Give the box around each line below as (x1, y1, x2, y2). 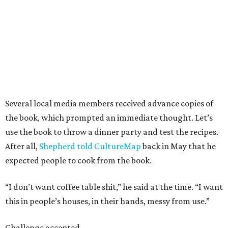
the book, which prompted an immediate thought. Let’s (5, 112, 213, 123)
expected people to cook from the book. (5, 155, 152, 166)
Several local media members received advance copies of (5, 98, 213, 109)
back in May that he (141, 141, 216, 152)
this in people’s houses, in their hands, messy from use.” (5, 196, 210, 207)
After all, (5, 141, 39, 152)
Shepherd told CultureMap (39, 141, 141, 152)
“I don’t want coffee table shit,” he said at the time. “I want (5, 182, 223, 192)
